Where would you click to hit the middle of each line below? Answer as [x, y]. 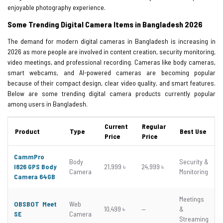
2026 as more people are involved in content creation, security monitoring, [111, 51]
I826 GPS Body [35, 166]
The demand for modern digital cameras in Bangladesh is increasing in [111, 41]
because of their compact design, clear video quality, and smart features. [111, 83]
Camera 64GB [35, 176]
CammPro [29, 156]
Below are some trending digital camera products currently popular [111, 93]
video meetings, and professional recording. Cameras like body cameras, [111, 62]
